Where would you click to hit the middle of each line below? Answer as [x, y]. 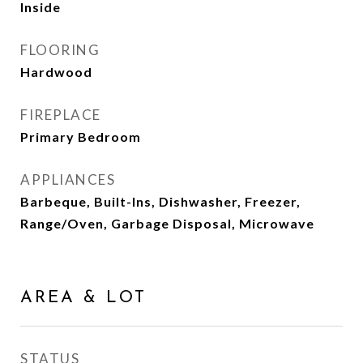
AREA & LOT [83, 298]
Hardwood [56, 72]
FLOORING [60, 50]
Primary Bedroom [81, 137]
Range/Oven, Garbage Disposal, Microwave [167, 223]
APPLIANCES [68, 179]
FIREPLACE [61, 115]
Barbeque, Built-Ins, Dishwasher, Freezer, [160, 201]
